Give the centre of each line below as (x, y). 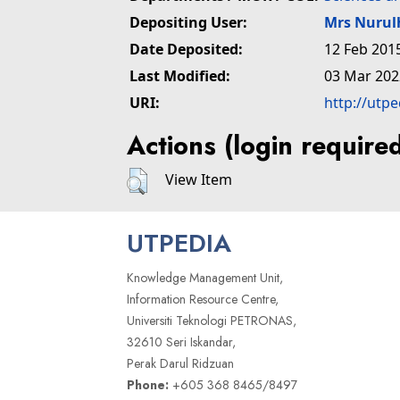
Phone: (148, 385)
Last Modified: (180, 76)
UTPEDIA (179, 244)
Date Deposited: (186, 49)
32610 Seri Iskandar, (181, 342)
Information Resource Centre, (203, 300)
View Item (199, 180)
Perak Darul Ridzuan (180, 364)
